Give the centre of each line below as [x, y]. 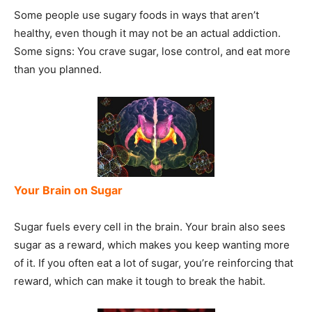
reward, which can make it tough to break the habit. [140, 281]
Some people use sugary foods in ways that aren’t [136, 15]
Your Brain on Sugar [68, 190]
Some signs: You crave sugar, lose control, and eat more [152, 52]
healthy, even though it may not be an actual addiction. [147, 33]
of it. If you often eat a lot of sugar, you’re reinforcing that [154, 263]
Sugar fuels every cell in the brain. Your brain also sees [150, 226]
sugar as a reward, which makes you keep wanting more [152, 244]
